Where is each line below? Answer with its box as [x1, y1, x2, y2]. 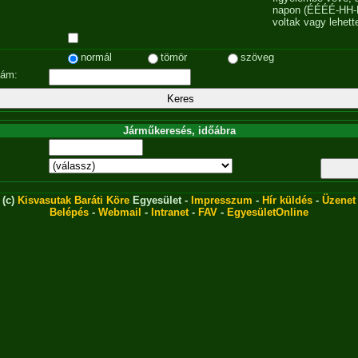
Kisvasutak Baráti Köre [18, 194, 129, 206]
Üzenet [322, 194, 356, 206]
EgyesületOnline [227, 206, 308, 218]
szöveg [241, 51, 274, 63]
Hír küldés [262, 194, 312, 206]
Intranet [151, 206, 189, 218]
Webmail [98, 206, 141, 218]
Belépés [50, 206, 89, 218]
